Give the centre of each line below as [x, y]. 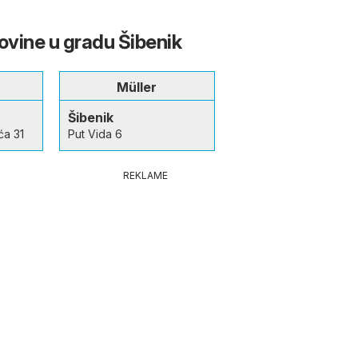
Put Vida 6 [95, 134]
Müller [137, 87]
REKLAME [145, 175]
